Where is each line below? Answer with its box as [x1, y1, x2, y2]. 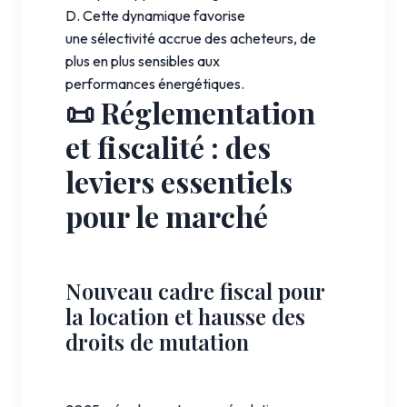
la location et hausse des [65, 301, 305, 331]
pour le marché [65, 195, 268, 235]
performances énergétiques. [65, 74, 244, 93]
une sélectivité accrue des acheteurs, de [65, 28, 316, 47]
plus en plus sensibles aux [65, 51, 220, 70]
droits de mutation [65, 326, 249, 356]
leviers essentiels [65, 161, 293, 201]
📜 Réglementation [65, 92, 315, 132]
